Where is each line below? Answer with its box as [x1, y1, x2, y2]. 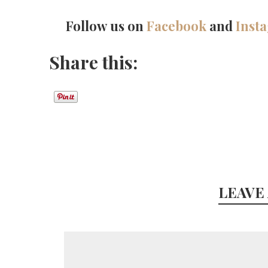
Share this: [49, 50, 138, 74]
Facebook [147, 17, 206, 35]
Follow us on [66, 17, 147, 35]
